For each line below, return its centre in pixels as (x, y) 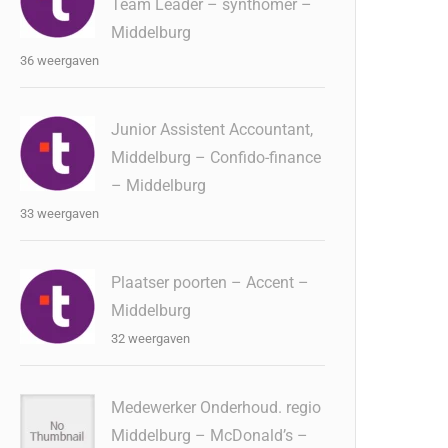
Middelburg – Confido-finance (216, 157)
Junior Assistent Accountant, (212, 129)
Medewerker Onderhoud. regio (216, 407)
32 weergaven (151, 338)
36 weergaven (60, 60)
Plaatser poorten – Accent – (210, 282)
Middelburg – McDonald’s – (210, 435)
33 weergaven (60, 213)
